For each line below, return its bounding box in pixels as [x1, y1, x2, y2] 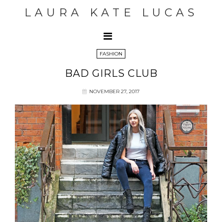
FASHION [100, 51, 122, 57]
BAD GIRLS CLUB [64, 67, 158, 79]
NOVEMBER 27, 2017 [89, 88, 140, 95]
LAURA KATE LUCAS [24, 6, 198, 19]
